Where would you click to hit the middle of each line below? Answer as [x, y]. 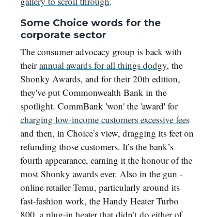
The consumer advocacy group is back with [101, 52]
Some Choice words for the [91, 23]
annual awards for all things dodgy [103, 65]
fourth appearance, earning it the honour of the [106, 160]
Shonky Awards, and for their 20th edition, [100, 79]
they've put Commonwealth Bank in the [93, 93]
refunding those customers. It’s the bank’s [97, 147]
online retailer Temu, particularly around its [100, 187]
